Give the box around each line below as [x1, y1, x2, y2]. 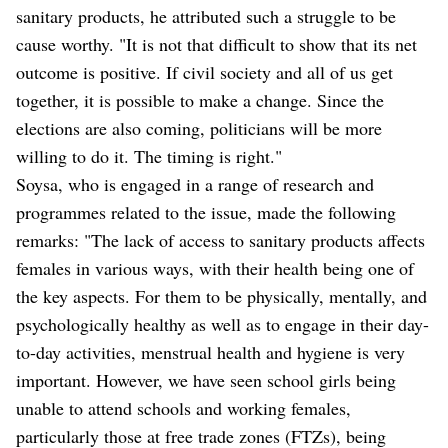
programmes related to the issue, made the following [16, 200, 396, 225]
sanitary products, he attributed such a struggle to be [16, 4, 396, 29]
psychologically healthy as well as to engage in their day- [16, 312, 429, 337]
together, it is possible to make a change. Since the [16, 88, 384, 113]
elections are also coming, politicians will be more [16, 116, 382, 141]
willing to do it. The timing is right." [16, 144, 282, 169]
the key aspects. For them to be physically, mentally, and [16, 284, 427, 309]
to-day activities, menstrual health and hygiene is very [16, 340, 405, 365]
